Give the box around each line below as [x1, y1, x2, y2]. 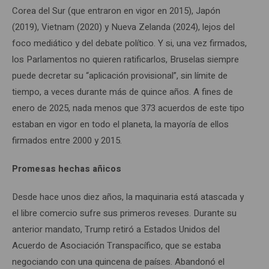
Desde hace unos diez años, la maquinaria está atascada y [12, 190, 244, 204]
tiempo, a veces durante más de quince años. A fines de [12, 85, 233, 98]
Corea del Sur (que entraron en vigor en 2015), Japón [12, 4, 220, 17]
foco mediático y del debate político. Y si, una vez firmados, [12, 36, 247, 50]
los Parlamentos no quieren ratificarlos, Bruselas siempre [12, 52, 239, 66]
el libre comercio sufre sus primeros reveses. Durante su [12, 206, 237, 220]
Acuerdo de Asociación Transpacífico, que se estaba [12, 238, 221, 252]
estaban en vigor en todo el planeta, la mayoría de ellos [12, 117, 229, 131]
